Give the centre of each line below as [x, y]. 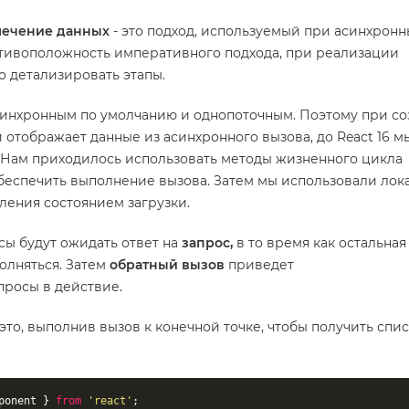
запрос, [207, 243]
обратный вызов [167, 265]
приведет [259, 265]
